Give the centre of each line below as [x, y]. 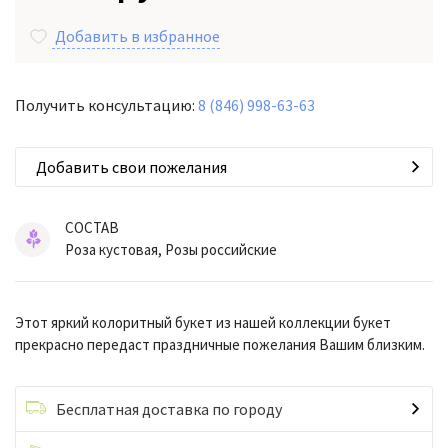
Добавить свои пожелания [131, 167]
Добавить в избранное [137, 36]
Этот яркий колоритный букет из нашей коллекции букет [203, 323]
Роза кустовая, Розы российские [171, 250]
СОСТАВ [92, 228]
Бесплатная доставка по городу [169, 409]
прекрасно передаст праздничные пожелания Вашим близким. [220, 345]
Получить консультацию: [106, 105]
